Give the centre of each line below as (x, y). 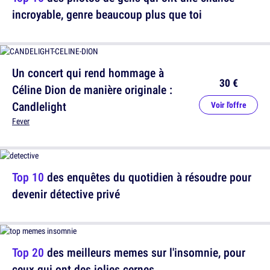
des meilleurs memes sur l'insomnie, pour (145, 253)
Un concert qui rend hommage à (88, 73)
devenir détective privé (66, 194)
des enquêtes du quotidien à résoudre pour (148, 177)
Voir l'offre (228, 105)
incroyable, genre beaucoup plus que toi (107, 14)
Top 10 (28, 177)
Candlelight (39, 107)
